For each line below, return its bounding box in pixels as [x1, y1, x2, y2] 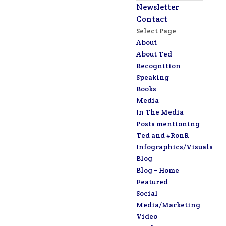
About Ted [136, 49, 172, 59]
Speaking [136, 73, 169, 82]
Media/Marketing [136, 200, 200, 209]
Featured [136, 177, 168, 186]
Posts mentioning [136, 119, 200, 128]
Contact [136, 14, 167, 24]
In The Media [136, 107, 184, 117]
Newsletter [136, 2, 179, 12]
